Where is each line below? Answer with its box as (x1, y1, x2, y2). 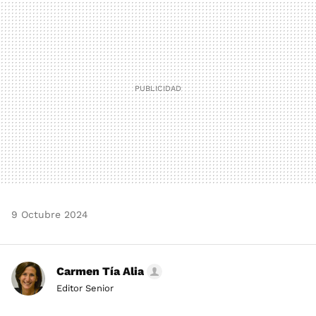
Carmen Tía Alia (56, 265, 144, 279)
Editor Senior (56, 283, 114, 294)
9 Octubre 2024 (11, 209, 88, 221)
